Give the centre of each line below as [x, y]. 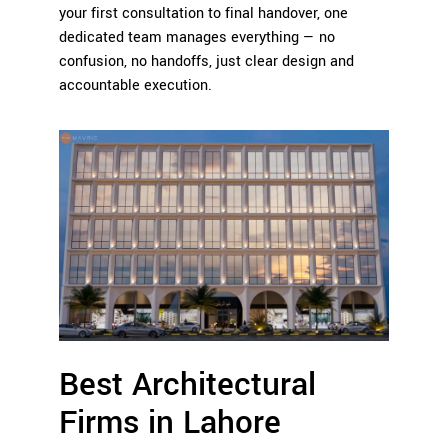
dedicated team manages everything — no [197, 37]
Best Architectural [187, 385]
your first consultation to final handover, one [203, 13]
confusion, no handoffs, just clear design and [206, 61]
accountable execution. [135, 85]
